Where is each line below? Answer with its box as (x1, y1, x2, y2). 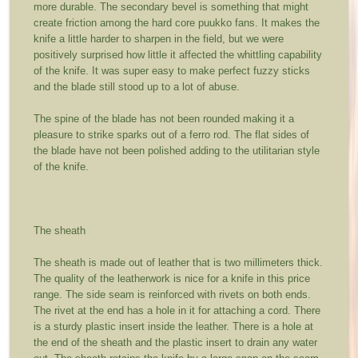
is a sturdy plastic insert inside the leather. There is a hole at (34, 320, 314, 333)
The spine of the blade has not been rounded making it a (34, 113, 295, 125)
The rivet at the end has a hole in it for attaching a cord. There (34, 304, 321, 317)
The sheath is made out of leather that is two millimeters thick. (34, 257, 324, 269)
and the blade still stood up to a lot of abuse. (34, 81, 241, 93)
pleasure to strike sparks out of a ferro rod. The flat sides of (34, 129, 310, 141)
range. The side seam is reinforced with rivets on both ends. (34, 288, 312, 301)
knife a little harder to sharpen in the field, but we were (34, 33, 284, 46)
